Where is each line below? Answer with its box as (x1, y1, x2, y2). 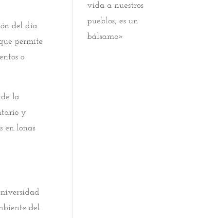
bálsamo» (87, 32, 124, 41)
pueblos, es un (87, 17, 139, 26)
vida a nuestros (87, 1, 144, 10)
